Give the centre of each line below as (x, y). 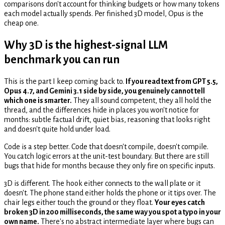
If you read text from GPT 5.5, (172, 82)
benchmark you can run (62, 60)
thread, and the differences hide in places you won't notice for (101, 110)
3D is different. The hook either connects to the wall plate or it (102, 184)
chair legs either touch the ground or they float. (79, 203)
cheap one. (21, 23)
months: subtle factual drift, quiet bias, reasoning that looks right (107, 120)
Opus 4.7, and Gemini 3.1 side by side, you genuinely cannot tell (104, 91)
